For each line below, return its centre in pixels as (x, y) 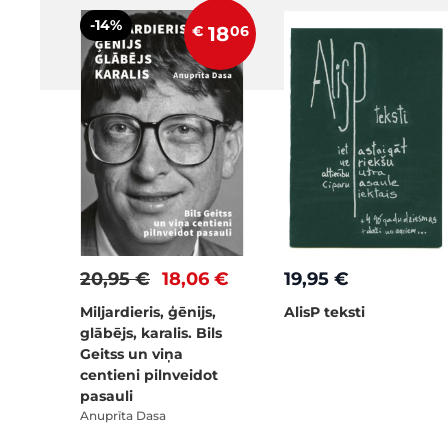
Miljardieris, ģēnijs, (148, 312)
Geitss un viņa (131, 354)
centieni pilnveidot (149, 375)
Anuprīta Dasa (123, 415)
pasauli (106, 396)
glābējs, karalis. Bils (151, 333)
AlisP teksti (324, 312)
